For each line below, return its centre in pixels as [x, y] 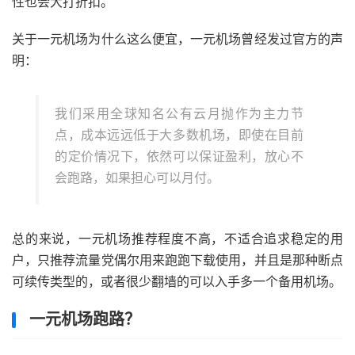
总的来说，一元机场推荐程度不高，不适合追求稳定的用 [177, 239]
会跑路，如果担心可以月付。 [137, 177]
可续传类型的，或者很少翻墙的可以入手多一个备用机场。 [177, 281]
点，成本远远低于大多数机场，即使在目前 [179, 135]
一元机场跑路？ [85, 319]
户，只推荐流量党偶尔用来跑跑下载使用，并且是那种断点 [177, 260]
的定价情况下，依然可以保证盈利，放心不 [179, 156]
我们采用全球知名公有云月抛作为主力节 [179, 113]
